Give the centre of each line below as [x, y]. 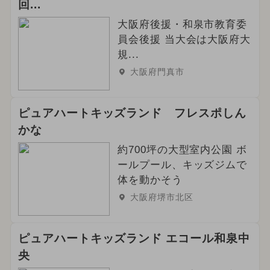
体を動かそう [150, 180]
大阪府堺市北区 [162, 197]
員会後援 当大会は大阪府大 [184, 40]
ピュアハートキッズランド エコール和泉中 [134, 238]
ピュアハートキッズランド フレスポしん [132, 113]
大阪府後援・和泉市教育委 [182, 25]
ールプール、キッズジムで [182, 165]
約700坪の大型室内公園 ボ [182, 150]
